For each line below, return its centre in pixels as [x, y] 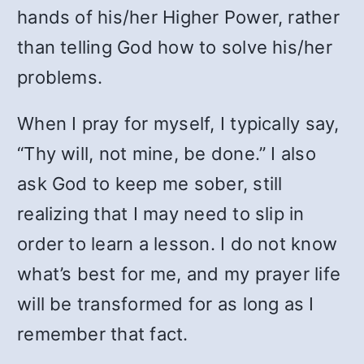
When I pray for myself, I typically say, [178, 123]
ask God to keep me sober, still [150, 184]
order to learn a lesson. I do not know [178, 244]
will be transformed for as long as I [166, 304]
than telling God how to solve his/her [175, 47]
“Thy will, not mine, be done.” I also [167, 154]
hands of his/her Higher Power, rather [178, 17]
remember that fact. [103, 334]
